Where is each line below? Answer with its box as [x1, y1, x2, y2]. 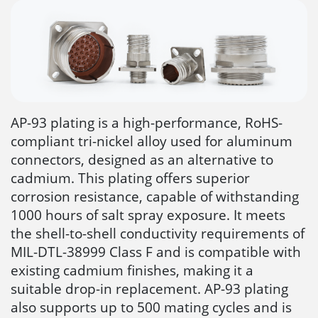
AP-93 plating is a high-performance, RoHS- [11, 113, 283, 133]
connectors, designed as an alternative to [11, 150, 273, 170]
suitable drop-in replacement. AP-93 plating [11, 279, 288, 299]
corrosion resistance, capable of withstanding [11, 187, 299, 207]
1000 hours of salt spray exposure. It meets [11, 205, 285, 225]
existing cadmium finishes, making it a [11, 261, 253, 280]
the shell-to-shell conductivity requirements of [11, 224, 305, 243]
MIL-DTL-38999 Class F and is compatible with [11, 242, 301, 262]
